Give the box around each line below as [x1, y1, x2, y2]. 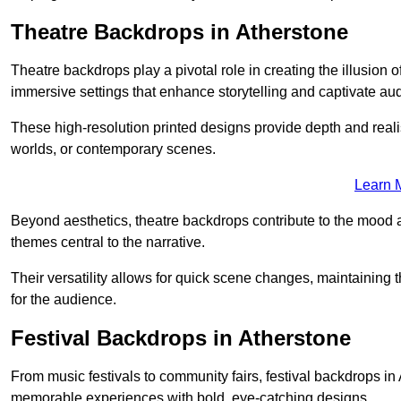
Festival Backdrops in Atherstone [11, 326, 351, 351]
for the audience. [11, 292, 116, 308]
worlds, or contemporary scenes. [11, 141, 216, 158]
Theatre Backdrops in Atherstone [11, 20, 348, 45]
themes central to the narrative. [11, 235, 205, 251]
